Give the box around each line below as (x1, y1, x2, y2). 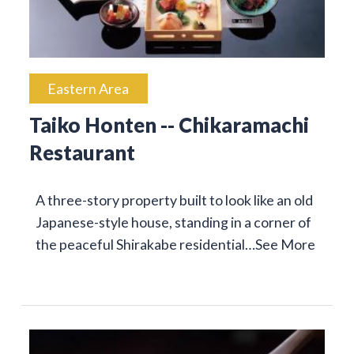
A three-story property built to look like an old (35, 191, 313, 209)
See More (254, 235, 315, 254)
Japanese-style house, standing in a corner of (35, 213, 311, 232)
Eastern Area (47, 80, 130, 98)
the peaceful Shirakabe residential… (35, 235, 255, 254)
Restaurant (28, 141, 135, 165)
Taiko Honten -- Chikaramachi (28, 113, 309, 137)
